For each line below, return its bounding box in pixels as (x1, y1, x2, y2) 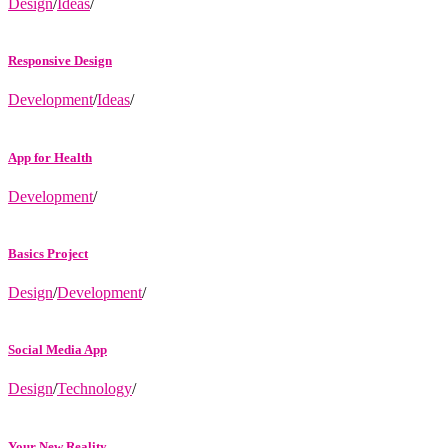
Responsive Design (8, 53, 112, 69)
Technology (57, 380, 132, 398)
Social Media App (8, 342, 107, 358)
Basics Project (8, 245, 88, 261)
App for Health (8, 149, 92, 165)
